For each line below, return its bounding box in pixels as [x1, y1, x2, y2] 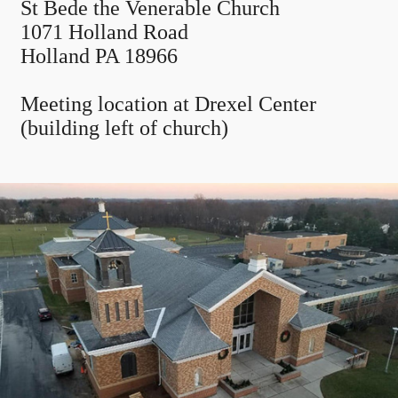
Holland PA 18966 [20, 44, 178, 68]
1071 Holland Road [20, 20, 188, 44]
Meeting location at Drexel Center [20, 92, 316, 115]
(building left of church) [20, 115, 228, 139]
